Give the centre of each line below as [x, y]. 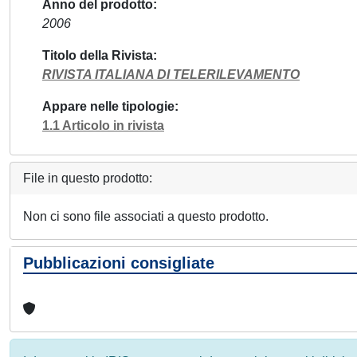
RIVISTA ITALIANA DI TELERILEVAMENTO [171, 75]
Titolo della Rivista [98, 55]
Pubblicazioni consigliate [119, 263]
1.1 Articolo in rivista [103, 126]
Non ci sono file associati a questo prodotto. [146, 216]
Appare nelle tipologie [108, 106]
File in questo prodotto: [88, 178]
